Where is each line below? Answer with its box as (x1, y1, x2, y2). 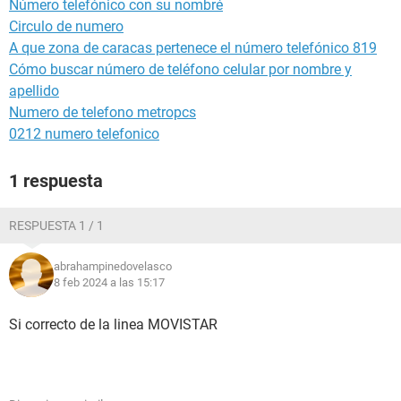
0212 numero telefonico (9, 125, 159, 142)
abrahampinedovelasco (54, 260, 172, 273)
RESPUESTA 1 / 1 (9, 218, 104, 233)
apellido (9, 82, 59, 99)
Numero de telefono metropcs (9, 104, 196, 121)
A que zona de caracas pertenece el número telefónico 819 (9, 39, 377, 56)
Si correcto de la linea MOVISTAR (9, 316, 221, 333)
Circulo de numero (9, 18, 124, 35)
